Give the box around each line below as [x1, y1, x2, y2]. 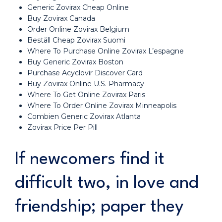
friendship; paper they [15, 198, 184, 216]
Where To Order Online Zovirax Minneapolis [27, 101, 176, 110]
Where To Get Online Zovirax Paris [27, 90, 145, 99]
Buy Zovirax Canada [27, 14, 95, 23]
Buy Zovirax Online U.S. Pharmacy [27, 79, 144, 88]
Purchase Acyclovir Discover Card [27, 68, 143, 77]
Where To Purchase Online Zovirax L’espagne [27, 47, 184, 55]
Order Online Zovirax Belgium [27, 25, 129, 34]
